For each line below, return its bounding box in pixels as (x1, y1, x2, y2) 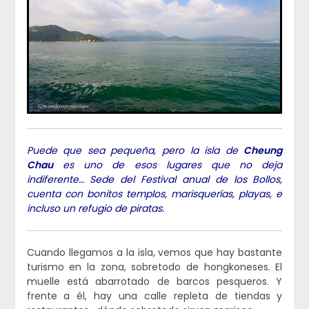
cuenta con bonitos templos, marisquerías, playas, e (26, 187, 283, 201)
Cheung (243, 143, 283, 158)
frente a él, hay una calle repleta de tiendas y (26, 289, 283, 303)
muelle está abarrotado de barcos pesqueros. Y (26, 275, 283, 289)
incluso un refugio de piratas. (26, 201, 164, 216)
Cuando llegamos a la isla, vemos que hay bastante (26, 246, 283, 260)
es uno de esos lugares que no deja (52, 158, 283, 172)
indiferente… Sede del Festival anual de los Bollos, (26, 172, 283, 187)
